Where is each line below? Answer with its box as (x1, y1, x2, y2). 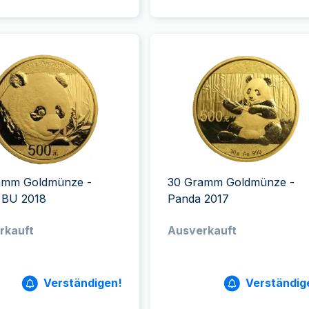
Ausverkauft (167, 223, 237, 237)
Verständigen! (43, 276, 122, 290)
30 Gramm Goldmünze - (167, 175, 295, 189)
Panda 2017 (167, 192, 229, 206)
